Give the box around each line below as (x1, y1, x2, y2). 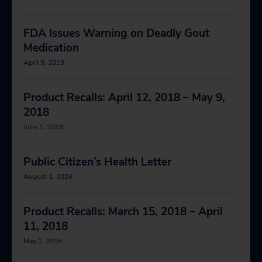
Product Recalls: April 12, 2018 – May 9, (23, 90, 225, 105)
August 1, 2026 (23, 172, 73, 181)
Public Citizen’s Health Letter (23, 154, 171, 170)
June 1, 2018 (23, 122, 63, 132)
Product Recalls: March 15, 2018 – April (23, 204, 223, 219)
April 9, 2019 (23, 58, 64, 67)
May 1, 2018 (23, 236, 62, 246)
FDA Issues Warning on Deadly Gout (23, 26, 209, 41)
